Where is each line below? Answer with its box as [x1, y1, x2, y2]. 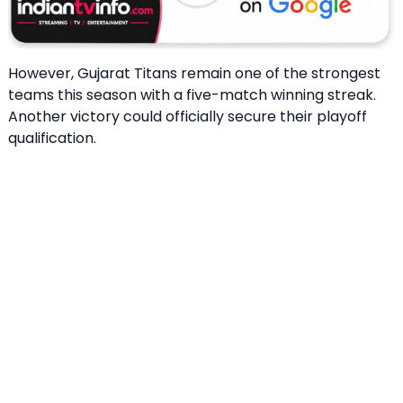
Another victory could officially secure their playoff [8, 106, 367, 128]
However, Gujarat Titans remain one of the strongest [8, 63, 381, 85]
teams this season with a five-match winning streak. [8, 85, 376, 106]
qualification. [8, 128, 96, 149]
